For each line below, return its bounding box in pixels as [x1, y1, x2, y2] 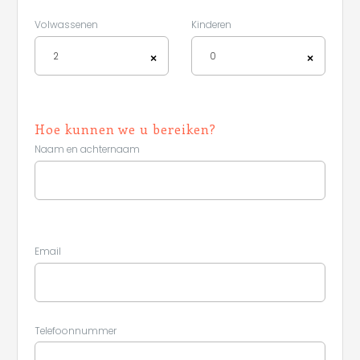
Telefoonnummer [35, 324, 117, 337]
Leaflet [313, 255, 339, 268]
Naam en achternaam [35, 142, 140, 156]
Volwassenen [35, 18, 98, 31]
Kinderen [191, 18, 231, 31]
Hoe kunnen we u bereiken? [35, 120, 216, 137]
